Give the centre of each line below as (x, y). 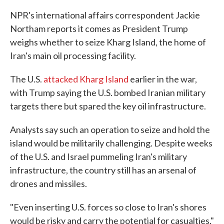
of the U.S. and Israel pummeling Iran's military (98, 156)
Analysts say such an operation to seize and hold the (110, 129)
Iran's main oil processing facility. (73, 55)
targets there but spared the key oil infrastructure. (108, 106)
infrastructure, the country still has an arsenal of (103, 170)
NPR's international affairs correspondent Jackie (105, 15)
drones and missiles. (48, 183)
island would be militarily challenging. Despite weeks (111, 143)
